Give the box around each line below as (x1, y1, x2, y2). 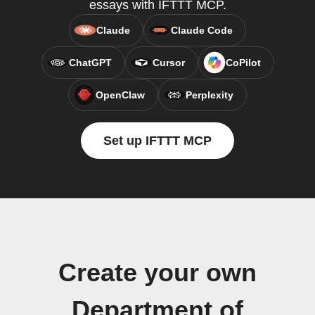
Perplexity (186, 89, 233, 101)
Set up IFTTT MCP (103, 134, 212, 148)
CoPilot (225, 57, 261, 68)
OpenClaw (96, 89, 145, 101)
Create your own (58, 259, 257, 287)
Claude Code (171, 25, 233, 36)
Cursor (152, 57, 185, 68)
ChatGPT (68, 57, 112, 68)
